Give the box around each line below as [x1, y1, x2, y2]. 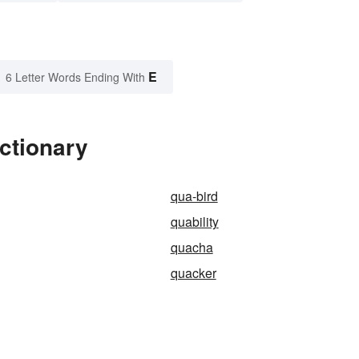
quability [170, 212, 219, 232]
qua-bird [170, 187, 218, 206]
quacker [170, 264, 216, 283]
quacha [170, 238, 213, 257]
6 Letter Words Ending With [6, 69, 145, 86]
